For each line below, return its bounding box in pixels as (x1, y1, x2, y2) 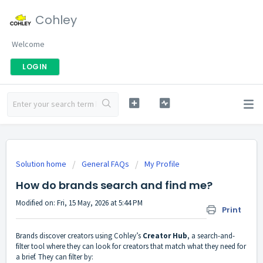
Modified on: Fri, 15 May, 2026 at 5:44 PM (16, 198, 143, 208)
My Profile (144, 159, 180, 169)
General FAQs (82, 159, 129, 169)
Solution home (16, 159, 68, 169)
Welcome (12, 39, 45, 49)
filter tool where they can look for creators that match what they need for (16, 241, 246, 252)
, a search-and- (187, 231, 235, 241)
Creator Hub (143, 231, 187, 241)
